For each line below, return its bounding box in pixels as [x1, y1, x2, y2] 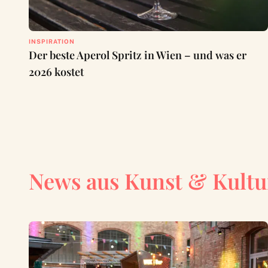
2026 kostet [29, 65, 84, 80]
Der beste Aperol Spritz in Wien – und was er [29, 48, 246, 63]
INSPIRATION [29, 38, 75, 45]
